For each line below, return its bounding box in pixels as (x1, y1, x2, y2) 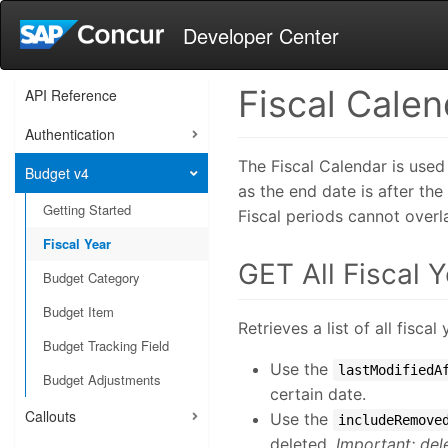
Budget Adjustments (43, 370, 161, 389)
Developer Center (182, 21, 339, 50)
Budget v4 (25, 163, 89, 183)
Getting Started (43, 200, 131, 219)
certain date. (270, 384, 367, 405)
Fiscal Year (43, 234, 111, 253)
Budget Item (43, 302, 114, 321)
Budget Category (43, 268, 140, 287)
